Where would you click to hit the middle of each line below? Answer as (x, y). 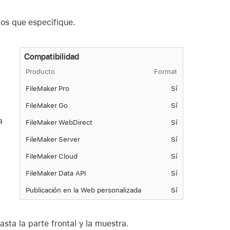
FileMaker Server (53, 139)
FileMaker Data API (56, 173)
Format (166, 72)
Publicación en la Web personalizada (83, 190)
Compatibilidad (52, 56)
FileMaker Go (47, 106)
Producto (40, 72)
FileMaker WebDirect (59, 122)
